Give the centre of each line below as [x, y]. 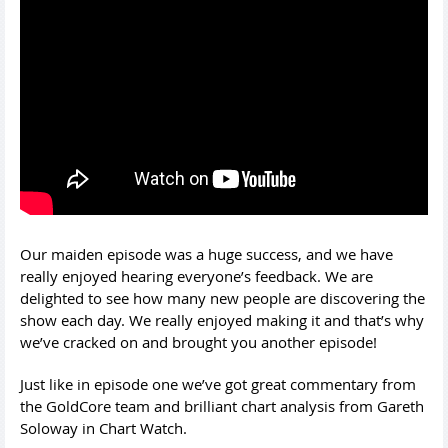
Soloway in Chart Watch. [103, 428]
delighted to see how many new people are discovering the [222, 298]
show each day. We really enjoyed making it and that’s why [222, 320]
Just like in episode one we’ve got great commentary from [218, 384]
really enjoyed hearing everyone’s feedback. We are [196, 276]
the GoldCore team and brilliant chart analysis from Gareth [222, 406]
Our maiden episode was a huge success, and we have [206, 254]
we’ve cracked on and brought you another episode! [198, 342]
